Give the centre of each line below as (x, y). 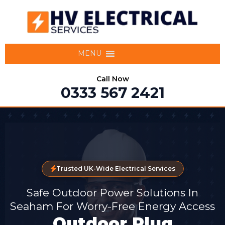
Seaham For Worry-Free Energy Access (113, 206)
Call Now (113, 79)
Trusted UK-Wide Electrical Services (116, 168)
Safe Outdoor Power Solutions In (113, 192)
